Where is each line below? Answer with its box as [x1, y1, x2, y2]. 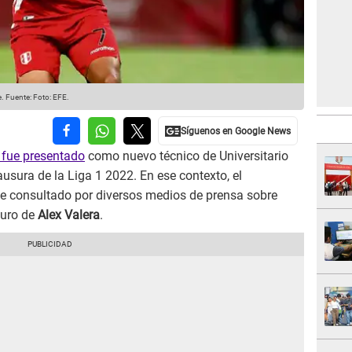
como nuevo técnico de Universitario [85, 148, 288, 164]
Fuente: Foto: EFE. [4, 93, 69, 102]
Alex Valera [38, 207, 100, 223]
